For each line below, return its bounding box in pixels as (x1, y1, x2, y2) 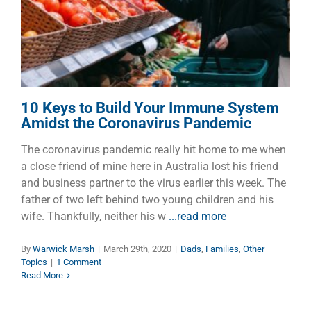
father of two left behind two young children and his (21, 193, 274, 207)
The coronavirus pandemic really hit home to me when (21, 143, 286, 157)
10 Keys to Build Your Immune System (21, 99, 279, 117)
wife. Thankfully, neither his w (21, 210, 169, 224)
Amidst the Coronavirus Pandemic (21, 115, 251, 133)
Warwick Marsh (33, 244, 94, 255)
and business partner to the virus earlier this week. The (21, 176, 286, 190)
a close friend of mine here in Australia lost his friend (21, 160, 278, 174)
